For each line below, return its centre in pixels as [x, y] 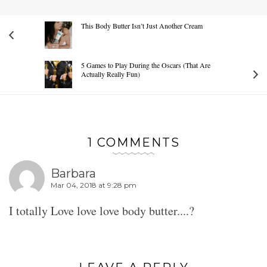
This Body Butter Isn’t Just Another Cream [142, 25]
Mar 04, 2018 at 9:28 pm [94, 185]
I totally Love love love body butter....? [102, 210]
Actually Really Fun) [111, 74]
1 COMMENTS [133, 142]
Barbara [73, 174]
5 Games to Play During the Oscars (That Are [146, 65]
